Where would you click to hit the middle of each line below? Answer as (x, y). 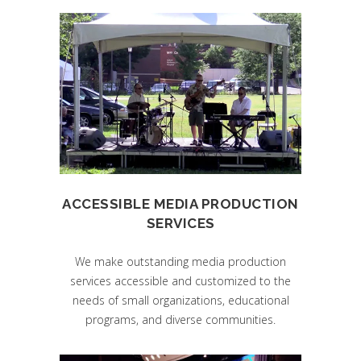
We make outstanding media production (180, 261)
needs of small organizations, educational (180, 300)
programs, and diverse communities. (180, 319)
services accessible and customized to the (180, 280)
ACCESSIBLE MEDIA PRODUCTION (180, 203)
